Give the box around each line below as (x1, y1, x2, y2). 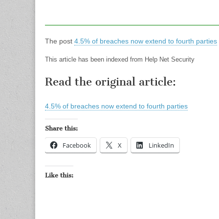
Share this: (45, 125, 78, 132)
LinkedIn (149, 141, 174, 150)
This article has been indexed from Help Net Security (45, 56, 195, 63)
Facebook (63, 141, 91, 150)
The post (45, 37, 74, 45)
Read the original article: (45, 75, 176, 89)
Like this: (45, 172, 73, 179)
